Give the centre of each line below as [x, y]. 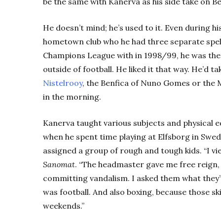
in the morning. [72, 97]
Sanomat [59, 165]
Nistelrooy [63, 83]
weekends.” [64, 206]
